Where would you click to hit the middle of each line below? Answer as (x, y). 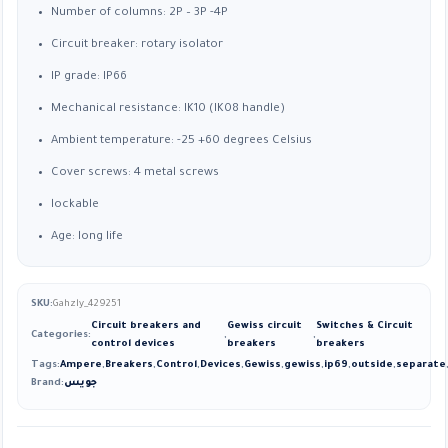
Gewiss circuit (265, 326)
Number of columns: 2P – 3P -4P (139, 14)
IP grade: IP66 (89, 78)
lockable (75, 206)
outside (372, 366)
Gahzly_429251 (87, 305)
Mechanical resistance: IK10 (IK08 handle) (168, 110)
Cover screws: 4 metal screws (135, 174)
